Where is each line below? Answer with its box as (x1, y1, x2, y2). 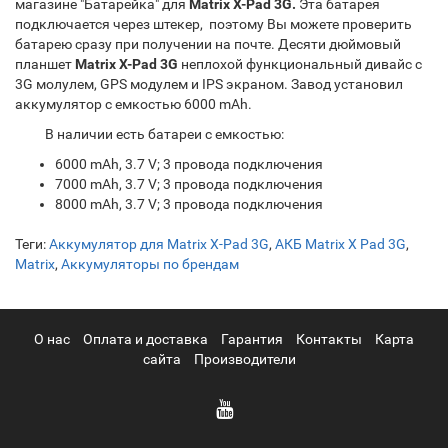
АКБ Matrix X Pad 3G (275, 236, 406, 252)
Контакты (296, 331, 362, 347)
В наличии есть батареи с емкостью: (15, 126, 284, 142)
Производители (193, 351, 296, 367)
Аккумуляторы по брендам (61, 256, 239, 272)
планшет (15, 56, 75, 72)
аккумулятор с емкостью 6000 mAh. (15, 96, 252, 112)
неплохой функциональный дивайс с (178, 56, 422, 72)
